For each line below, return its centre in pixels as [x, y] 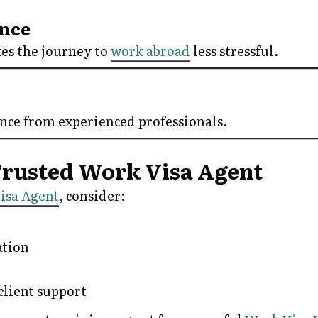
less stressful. [234, 50]
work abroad [150, 50]
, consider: [92, 195]
